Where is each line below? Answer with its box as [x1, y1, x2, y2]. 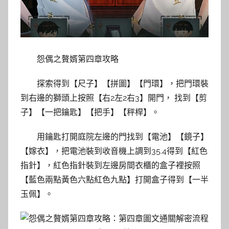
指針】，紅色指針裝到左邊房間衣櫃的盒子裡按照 [20, 161, 200, 171]
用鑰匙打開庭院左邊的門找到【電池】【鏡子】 [37, 132, 209, 142]
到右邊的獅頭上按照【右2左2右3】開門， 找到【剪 [20, 93, 207, 103]
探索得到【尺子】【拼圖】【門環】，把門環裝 [37, 79, 209, 89]
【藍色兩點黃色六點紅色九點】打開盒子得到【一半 [20, 175, 209, 185]
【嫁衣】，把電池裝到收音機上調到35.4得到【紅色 [20, 146, 208, 156]
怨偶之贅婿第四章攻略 [37, 54, 119, 64]
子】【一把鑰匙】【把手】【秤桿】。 [20, 107, 159, 118]
